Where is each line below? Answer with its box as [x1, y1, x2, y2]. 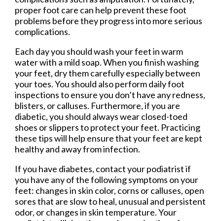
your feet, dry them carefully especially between [15, 67, 200, 78]
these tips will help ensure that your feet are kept [15, 132, 202, 144]
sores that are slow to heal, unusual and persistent [15, 195, 206, 207]
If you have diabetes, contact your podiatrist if [15, 163, 191, 174]
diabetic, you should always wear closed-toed [15, 110, 187, 122]
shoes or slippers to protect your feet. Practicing [15, 121, 200, 133]
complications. [15, 26, 80, 37]
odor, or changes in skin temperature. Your [15, 206, 177, 218]
